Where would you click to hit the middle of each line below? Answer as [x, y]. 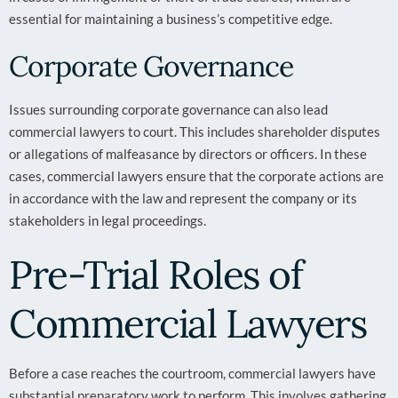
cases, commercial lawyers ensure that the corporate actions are [196, 176]
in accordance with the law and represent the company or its [183, 198]
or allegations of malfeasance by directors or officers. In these [188, 154]
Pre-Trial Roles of [155, 275]
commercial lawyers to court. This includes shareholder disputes [195, 131]
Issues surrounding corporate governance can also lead [168, 109]
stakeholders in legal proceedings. [107, 220]
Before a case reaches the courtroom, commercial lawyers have [192, 373]
